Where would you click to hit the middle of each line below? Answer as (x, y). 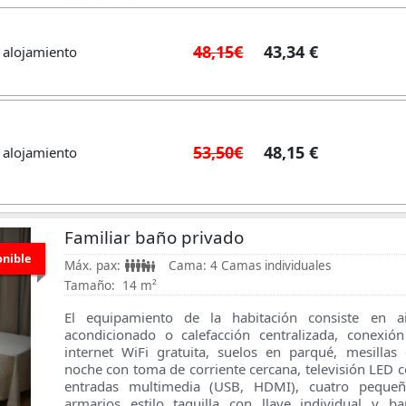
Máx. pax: (92, 266)
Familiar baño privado (154, 237)
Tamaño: (90, 286)
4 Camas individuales (270, 266)
